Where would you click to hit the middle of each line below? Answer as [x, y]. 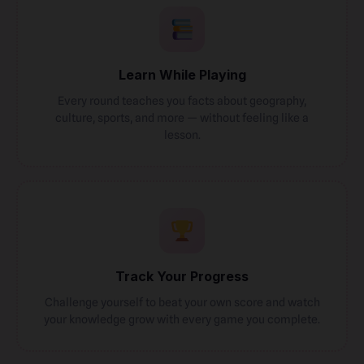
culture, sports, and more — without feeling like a [182, 117]
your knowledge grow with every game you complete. [182, 319]
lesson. [182, 134]
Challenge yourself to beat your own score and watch [182, 302]
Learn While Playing [182, 75]
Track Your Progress [182, 276]
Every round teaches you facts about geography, [182, 100]
